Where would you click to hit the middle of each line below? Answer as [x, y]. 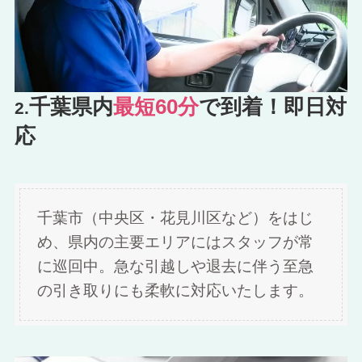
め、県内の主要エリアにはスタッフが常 [176, 242]
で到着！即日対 [272, 106]
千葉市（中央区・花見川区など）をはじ [176, 218]
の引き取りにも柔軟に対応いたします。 [176, 291]
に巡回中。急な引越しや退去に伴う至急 [176, 267]
